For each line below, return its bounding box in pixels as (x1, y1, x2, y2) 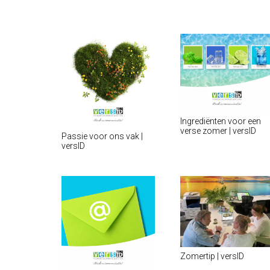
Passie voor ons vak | (61, 131, 143, 141)
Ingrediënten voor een (180, 116, 261, 126)
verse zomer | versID (180, 125, 256, 136)
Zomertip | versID (180, 251, 244, 262)
